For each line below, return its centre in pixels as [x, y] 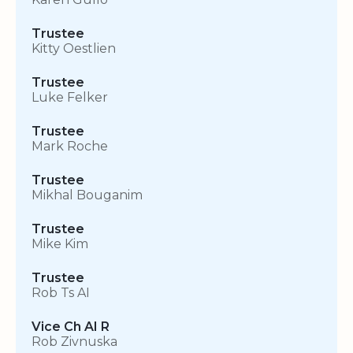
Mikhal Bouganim [87, 195]
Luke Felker [70, 98]
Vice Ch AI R [71, 327]
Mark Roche [70, 147]
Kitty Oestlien [74, 49]
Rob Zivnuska [74, 342]
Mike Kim [60, 244]
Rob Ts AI [61, 293]
